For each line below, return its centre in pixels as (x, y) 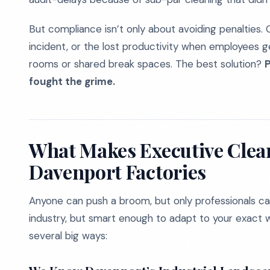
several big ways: (68, 236)
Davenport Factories (118, 171)
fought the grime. (72, 81)
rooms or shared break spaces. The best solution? (147, 64)
